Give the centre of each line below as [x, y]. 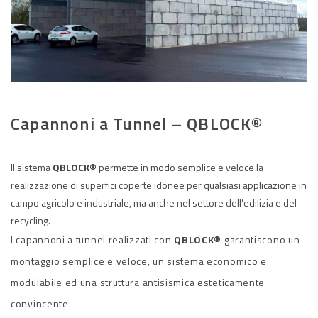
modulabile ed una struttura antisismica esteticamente [138, 282]
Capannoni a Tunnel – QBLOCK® [137, 123]
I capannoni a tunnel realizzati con [93, 239]
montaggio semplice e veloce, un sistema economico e [139, 261]
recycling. [31, 220]
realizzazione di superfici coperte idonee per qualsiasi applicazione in [159, 185]
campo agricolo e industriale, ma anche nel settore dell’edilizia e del [154, 202]
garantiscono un [261, 239]
